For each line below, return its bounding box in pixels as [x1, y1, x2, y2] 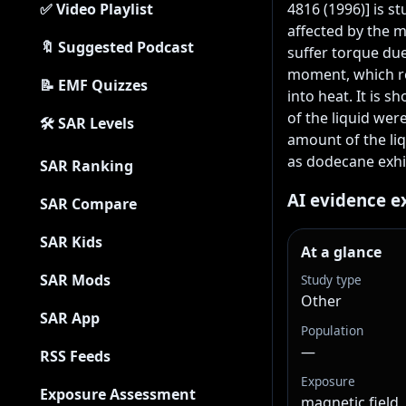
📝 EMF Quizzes [40, 75, 148, 95]
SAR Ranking [40, 156, 133, 176]
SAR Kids [40, 232, 102, 252]
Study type [301, 271, 362, 289]
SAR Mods [40, 270, 111, 290]
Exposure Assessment [40, 384, 196, 404]
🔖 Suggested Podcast [40, 37, 194, 57]
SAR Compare [40, 194, 137, 214]
